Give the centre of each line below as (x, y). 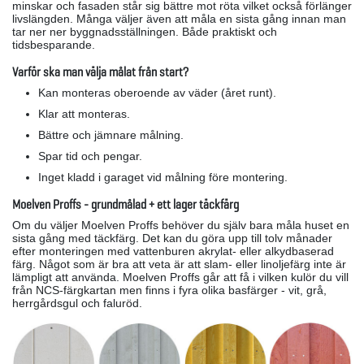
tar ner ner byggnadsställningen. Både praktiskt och (145, 32)
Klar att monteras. (86, 114)
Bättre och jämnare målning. (113, 135)
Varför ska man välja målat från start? (100, 72)
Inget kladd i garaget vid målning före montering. (165, 178)
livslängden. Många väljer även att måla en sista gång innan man (179, 19)
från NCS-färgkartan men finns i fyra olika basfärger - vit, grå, (169, 290)
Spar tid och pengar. (92, 156)
